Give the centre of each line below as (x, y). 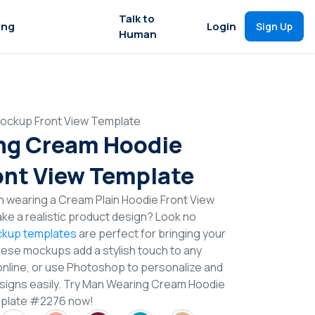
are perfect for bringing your (151, 233)
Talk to (137, 18)
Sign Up (274, 26)
